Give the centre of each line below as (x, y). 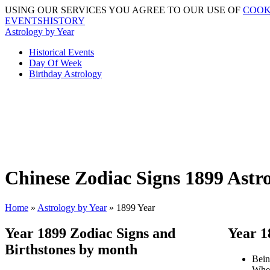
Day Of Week (55, 63)
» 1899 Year (132, 207)
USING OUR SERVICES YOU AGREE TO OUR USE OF (124, 10)
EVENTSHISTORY (45, 21)
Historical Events (61, 52)
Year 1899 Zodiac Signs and (90, 233)
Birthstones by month (71, 249)
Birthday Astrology (65, 74)
